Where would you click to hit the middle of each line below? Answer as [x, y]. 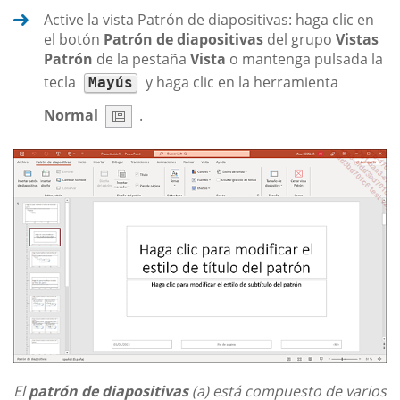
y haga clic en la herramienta [240, 82]
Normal [71, 115]
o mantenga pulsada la [304, 58]
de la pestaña [142, 58]
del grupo [300, 39]
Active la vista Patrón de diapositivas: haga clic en [209, 19]
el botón [74, 39]
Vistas [357, 39]
